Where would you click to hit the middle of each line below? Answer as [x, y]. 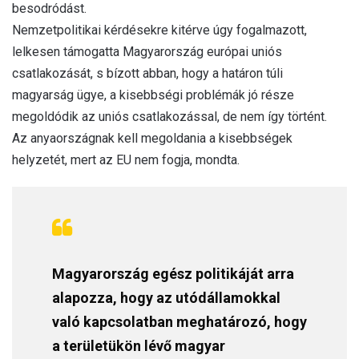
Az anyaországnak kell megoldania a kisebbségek [152, 138]
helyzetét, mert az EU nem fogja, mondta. [126, 159]
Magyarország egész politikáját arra [173, 273]
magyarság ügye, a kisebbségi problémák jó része [153, 95]
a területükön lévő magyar [139, 345]
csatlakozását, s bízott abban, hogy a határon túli [147, 73]
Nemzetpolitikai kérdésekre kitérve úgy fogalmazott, [159, 30]
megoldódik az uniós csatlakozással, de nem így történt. [169, 116]
